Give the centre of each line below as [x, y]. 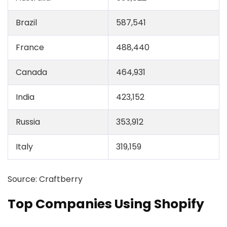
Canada [31, 72]
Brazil [26, 23]
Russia [28, 122]
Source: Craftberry [45, 179]
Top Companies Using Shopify [106, 204]
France [30, 47]
